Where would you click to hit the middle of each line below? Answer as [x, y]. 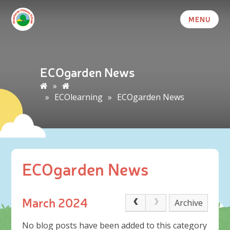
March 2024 [55, 202]
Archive [188, 203]
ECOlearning [79, 97]
